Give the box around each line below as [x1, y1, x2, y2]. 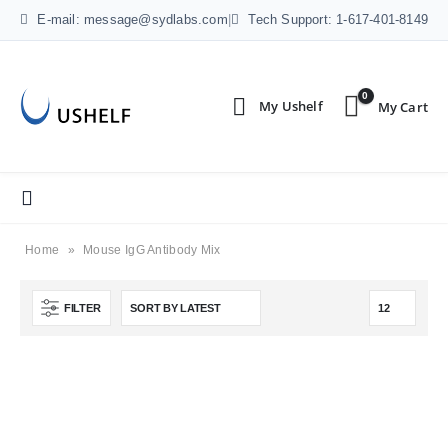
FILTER [64, 302, 101, 314]
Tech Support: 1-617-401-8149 [244, 12, 429, 27]
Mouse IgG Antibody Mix [83, 243, 221, 257]
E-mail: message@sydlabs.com [33, 12, 228, 27]
